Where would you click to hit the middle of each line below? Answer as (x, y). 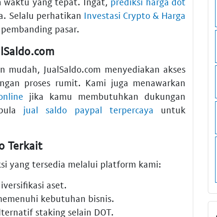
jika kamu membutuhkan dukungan (104, 96)
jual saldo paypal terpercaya (88, 110)
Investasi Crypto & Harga (135, 15)
